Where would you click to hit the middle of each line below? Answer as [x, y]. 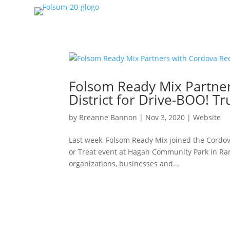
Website [207, 117]
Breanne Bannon [108, 117]
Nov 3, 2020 [165, 117]
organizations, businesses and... [124, 164]
